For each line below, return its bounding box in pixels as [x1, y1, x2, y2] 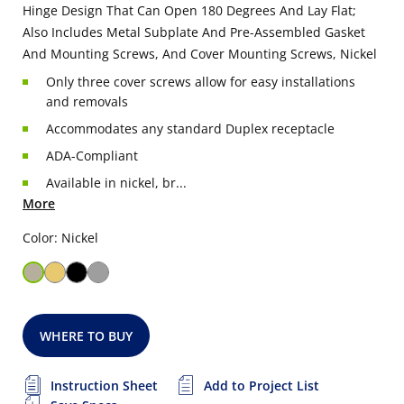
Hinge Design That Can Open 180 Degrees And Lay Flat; [23, 2, 356, 19]
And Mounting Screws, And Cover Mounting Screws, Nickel [23, 45, 377, 62]
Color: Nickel [23, 229, 98, 246]
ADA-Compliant [46, 147, 138, 164]
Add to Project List [204, 377, 319, 394]
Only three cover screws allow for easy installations [46, 73, 355, 90]
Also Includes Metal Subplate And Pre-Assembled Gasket [23, 23, 365, 41]
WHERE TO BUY [40, 327, 133, 344]
